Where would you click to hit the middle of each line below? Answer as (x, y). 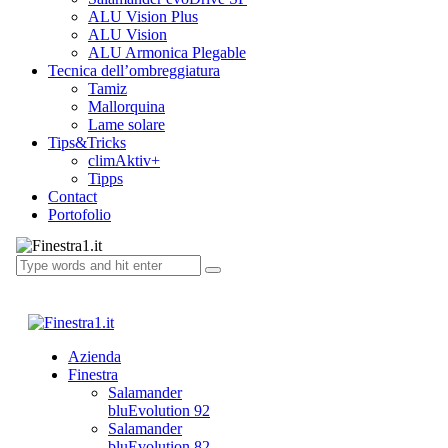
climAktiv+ (124, 160)
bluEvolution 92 (159, 410)
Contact (72, 196)
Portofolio (79, 214)
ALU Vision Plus (143, 16)
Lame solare (126, 124)
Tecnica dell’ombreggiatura (134, 70)
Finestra (93, 374)
